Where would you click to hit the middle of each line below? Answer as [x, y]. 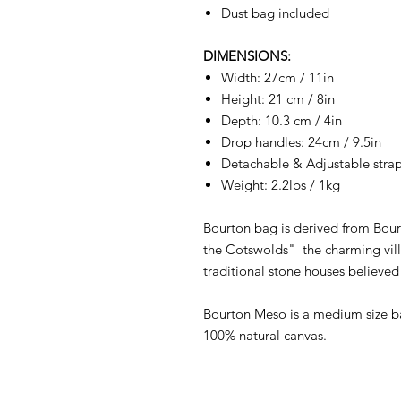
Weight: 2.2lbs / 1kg [281, 185]
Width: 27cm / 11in [277, 78]
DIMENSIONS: [247, 56]
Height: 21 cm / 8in [278, 99]
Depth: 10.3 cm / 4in [282, 121]
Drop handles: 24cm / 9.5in [301, 142]
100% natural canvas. [265, 336]
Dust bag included [275, 13]
